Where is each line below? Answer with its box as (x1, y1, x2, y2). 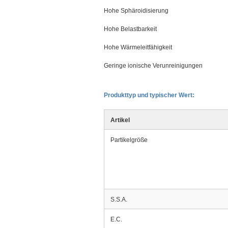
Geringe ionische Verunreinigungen (104, 62, 203, 69)
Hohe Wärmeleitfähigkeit (104, 44, 172, 51)
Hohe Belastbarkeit (104, 25, 157, 33)
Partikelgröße (110, 136, 148, 144)
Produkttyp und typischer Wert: (104, 92, 194, 99)
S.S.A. (110, 196, 127, 203)
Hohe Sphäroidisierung (104, 7, 168, 14)
